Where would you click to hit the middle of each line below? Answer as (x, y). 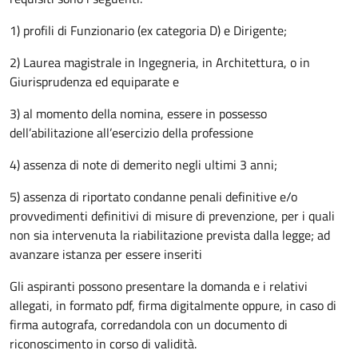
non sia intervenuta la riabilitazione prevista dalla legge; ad (170, 235)
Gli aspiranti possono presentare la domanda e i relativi (159, 286)
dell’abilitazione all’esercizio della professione (131, 133)
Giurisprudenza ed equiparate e (94, 82)
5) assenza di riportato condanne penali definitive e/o (153, 197)
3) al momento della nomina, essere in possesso (138, 113)
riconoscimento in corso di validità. (103, 344)
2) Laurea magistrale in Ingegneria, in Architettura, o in (160, 62)
